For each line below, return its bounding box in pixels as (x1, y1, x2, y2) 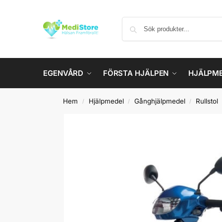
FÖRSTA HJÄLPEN (103, 68, 169, 78)
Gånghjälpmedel (134, 97, 185, 105)
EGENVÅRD (43, 68, 84, 78)
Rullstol (196, 97, 219, 105)
